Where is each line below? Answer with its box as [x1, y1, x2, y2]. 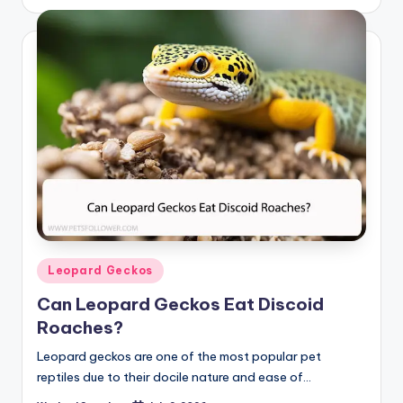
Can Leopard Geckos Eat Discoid [37, 293, 324, 316]
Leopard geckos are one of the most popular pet [37, 348, 321, 365]
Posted [36, 260, 77, 275]
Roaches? [37, 317, 123, 339]
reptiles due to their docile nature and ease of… [37, 369, 311, 386]
